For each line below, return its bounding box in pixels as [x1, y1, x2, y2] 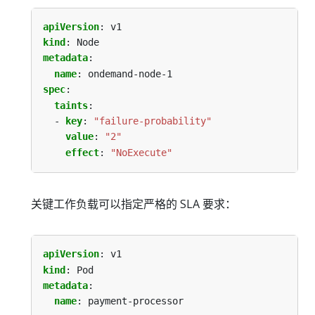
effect [65, 146, 99, 158]
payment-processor [88, 295, 184, 307]
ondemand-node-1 [88, 67, 172, 79]
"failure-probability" [94, 115, 212, 127]
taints [54, 99, 88, 111]
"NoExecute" [110, 146, 172, 158]
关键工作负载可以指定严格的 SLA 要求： [31, 196, 236, 212]
